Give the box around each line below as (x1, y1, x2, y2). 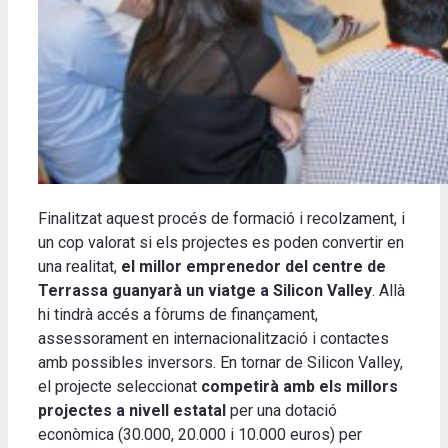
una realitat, (38, 257, 121, 277)
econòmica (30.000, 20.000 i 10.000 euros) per (38, 425, 362, 445)
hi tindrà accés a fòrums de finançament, (38, 305, 318, 325)
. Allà (372, 281, 405, 301)
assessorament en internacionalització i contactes (38, 329, 389, 349)
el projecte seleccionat (38, 377, 197, 397)
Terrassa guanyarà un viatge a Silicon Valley (38, 281, 372, 301)
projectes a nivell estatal (38, 401, 226, 421)
